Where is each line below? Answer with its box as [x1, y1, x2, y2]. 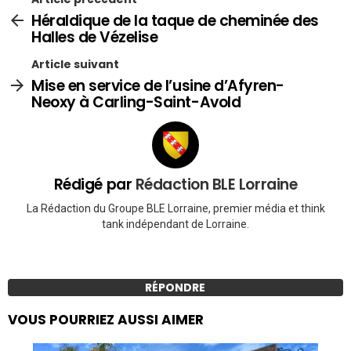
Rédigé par [53, 173, 136, 195]
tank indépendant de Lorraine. [102, 218, 249, 231]
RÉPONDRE [145, 280, 206, 296]
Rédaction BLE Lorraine [135, 173, 298, 195]
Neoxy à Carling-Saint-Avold [31, 91, 241, 113]
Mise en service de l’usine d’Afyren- [31, 74, 284, 96]
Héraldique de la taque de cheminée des [31, 9, 319, 31]
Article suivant [31, 56, 119, 72]
